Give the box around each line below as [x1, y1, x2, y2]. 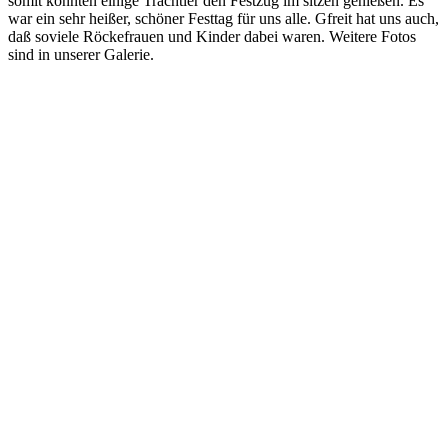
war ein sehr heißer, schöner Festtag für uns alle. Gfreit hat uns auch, [8, 9, 439, 27]
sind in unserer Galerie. [8, 45, 154, 63]
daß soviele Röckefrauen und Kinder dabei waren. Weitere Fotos [8, 27, 416, 45]
